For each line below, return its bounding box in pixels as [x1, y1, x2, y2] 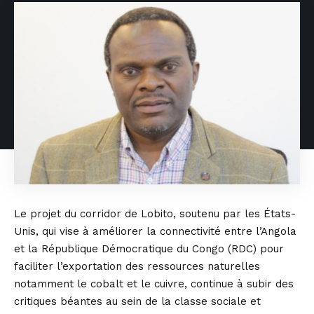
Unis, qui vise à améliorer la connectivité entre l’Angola [14, 224, 296, 238]
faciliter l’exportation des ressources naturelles [14, 259, 260, 273]
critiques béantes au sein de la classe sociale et [14, 294, 261, 308]
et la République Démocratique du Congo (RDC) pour [14, 242, 284, 255]
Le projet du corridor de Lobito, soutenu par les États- [14, 207, 296, 220]
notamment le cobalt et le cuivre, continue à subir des [14, 277, 294, 290]
